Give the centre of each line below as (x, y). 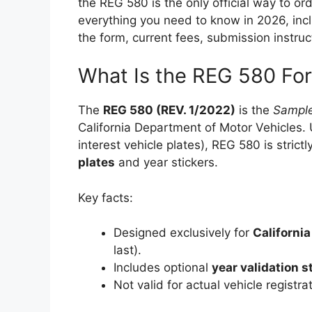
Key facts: (106, 197)
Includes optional (163, 267)
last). (127, 250)
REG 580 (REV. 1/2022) (169, 110)
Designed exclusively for (183, 233)
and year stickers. (166, 162)
